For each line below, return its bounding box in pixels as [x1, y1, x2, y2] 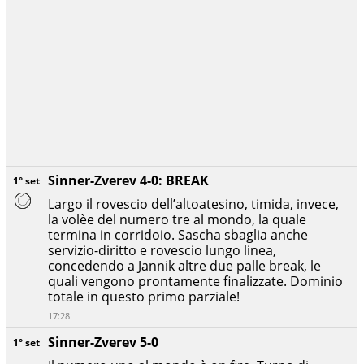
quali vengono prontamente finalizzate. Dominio [48, 272, 343, 291]
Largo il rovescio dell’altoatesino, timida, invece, [48, 195, 339, 214]
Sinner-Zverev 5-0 [48, 333, 158, 352]
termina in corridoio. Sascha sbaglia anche [48, 226, 308, 245]
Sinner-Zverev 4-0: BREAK [48, 171, 209, 190]
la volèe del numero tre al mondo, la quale [48, 210, 306, 229]
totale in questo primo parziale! [48, 288, 240, 306]
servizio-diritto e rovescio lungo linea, [48, 241, 276, 260]
